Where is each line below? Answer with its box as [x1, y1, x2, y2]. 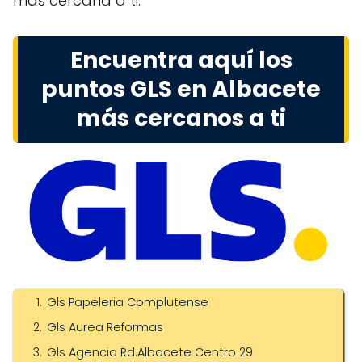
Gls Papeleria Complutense [47, 294, 208, 310]
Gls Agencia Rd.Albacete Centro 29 [47, 344, 253, 360]
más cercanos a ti [76, 103, 286, 134]
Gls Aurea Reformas [47, 319, 163, 335]
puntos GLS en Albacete [41, 74, 321, 105]
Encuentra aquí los [69, 44, 293, 76]
